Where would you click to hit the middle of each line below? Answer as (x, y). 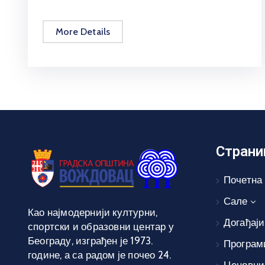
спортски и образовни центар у (101, 226)
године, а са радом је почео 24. (100, 255)
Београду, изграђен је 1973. (91, 240)
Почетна (243, 180)
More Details (83, 31)
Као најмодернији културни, (93, 212)
